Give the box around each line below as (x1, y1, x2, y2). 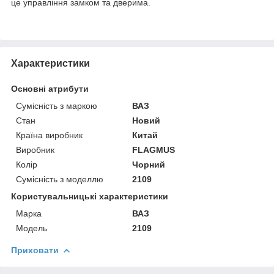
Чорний (132, 159, 166, 169)
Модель (16, 223, 47, 233)
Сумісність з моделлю (16, 174, 103, 184)
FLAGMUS (132, 144, 176, 155)
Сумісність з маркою (16, 100, 97, 111)
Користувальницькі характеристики (11, 191, 168, 201)
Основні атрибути (11, 83, 89, 94)
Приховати (11, 245, 59, 255)
